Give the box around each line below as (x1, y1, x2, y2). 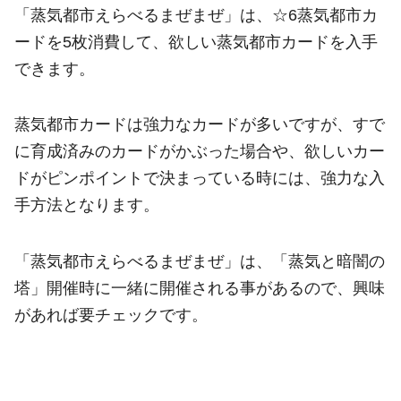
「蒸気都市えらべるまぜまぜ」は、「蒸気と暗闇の (14, 252, 385, 270)
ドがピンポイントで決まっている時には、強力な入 (14, 169, 385, 188)
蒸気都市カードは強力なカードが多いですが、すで (14, 115, 385, 134)
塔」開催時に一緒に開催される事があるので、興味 (14, 278, 385, 297)
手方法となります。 (14, 196, 159, 215)
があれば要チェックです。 (14, 305, 208, 324)
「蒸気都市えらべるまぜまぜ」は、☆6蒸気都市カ (14, 5, 378, 24)
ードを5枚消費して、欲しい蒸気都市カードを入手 (14, 32, 378, 51)
